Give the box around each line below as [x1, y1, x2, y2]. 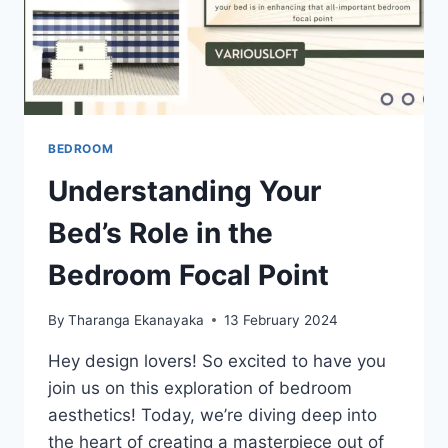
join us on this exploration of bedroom [48, 377, 352, 398]
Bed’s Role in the [48, 216, 273, 251]
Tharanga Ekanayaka [68, 311, 205, 328]
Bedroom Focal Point [48, 258, 329, 293]
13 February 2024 [224, 311, 339, 328]
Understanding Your [48, 174, 321, 209]
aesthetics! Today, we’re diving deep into [48, 404, 377, 425]
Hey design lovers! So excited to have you [48, 350, 386, 371]
